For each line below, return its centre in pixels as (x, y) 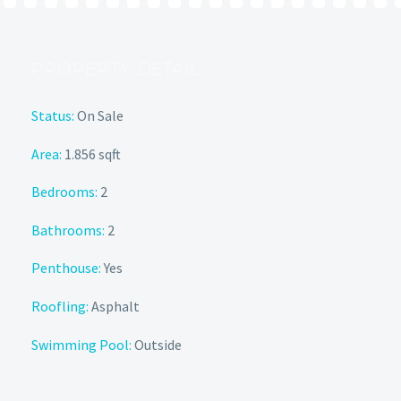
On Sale (99, 115)
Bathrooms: (68, 230)
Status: (53, 115)
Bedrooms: (64, 192)
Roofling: (60, 306)
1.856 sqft (91, 154)
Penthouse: (66, 268)
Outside (157, 344)
